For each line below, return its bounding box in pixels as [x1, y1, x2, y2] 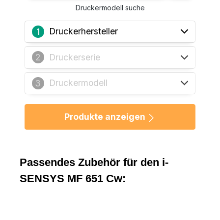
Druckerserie [49, 52, 100, 62]
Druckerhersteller [49, 26, 118, 37]
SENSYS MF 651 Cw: [20, 172, 126, 185]
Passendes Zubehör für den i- [20, 156, 168, 168]
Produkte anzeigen [64, 111, 148, 122]
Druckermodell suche [75, 3, 145, 12]
